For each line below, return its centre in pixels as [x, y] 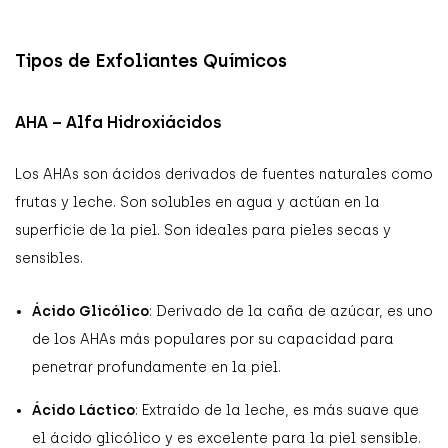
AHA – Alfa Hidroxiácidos [118, 122]
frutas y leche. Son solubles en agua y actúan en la [197, 202]
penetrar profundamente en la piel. [156, 367]
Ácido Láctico [83, 410]
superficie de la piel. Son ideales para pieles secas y [203, 230]
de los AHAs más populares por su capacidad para [213, 339]
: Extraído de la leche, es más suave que [277, 410]
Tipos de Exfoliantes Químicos [151, 60]
